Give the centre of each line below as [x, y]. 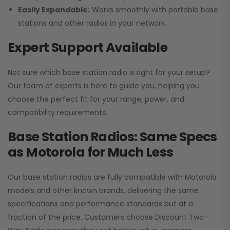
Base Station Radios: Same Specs [112, 137]
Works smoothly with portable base [154, 10]
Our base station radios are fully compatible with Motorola [112, 177]
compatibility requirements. [57, 113]
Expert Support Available [88, 48]
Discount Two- [181, 217]
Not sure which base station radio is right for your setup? [109, 73]
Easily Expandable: [54, 10]
